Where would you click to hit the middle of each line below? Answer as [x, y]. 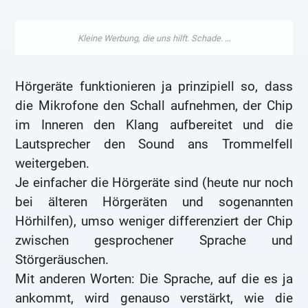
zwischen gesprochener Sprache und [154, 241]
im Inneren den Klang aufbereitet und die [154, 125]
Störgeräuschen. [62, 260]
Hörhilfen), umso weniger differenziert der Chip [154, 221]
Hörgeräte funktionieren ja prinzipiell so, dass [154, 87]
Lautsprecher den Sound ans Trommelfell [154, 144]
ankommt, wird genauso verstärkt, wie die [154, 298]
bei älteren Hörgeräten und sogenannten [154, 202]
